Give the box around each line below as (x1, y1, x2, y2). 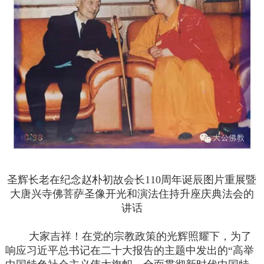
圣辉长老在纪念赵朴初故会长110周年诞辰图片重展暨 (7, 174, 257, 186)
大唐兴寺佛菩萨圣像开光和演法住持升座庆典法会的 (9, 188, 254, 200)
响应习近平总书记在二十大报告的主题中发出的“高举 (5, 245, 255, 257)
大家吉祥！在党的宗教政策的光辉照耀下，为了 (5, 230, 252, 243)
